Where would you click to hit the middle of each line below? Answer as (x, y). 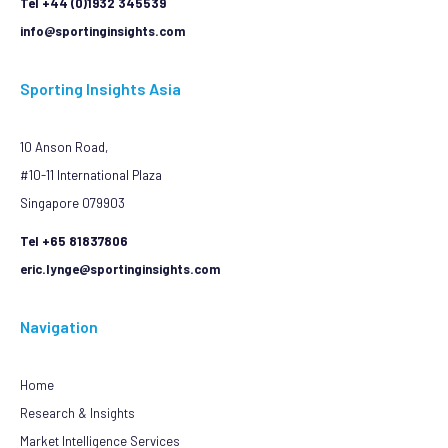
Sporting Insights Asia (100, 88)
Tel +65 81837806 (74, 240)
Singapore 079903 (72, 202)
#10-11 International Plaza (91, 174)
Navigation (59, 326)
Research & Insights (77, 412)
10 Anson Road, (64, 146)
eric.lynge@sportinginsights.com (120, 268)
